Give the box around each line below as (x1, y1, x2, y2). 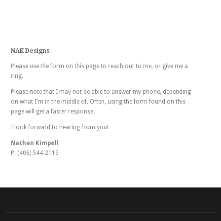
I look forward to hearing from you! (10, 124, 109, 131)
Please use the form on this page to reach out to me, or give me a (10, 63, 188, 70)
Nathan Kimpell (10, 140, 59, 147)
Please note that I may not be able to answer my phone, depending (10, 88, 191, 95)
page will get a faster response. (10, 108, 95, 115)
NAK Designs (10, 47, 49, 54)
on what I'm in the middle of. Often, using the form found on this (10, 98, 185, 105)
